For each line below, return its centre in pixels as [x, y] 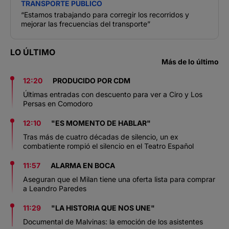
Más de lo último [190, 61]
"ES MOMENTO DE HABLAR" [101, 123]
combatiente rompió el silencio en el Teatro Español [108, 146]
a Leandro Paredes [55, 188]
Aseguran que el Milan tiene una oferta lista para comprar [119, 179]
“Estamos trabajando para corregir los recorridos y [105, 14]
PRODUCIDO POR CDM [91, 80]
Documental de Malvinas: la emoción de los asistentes [113, 221]
